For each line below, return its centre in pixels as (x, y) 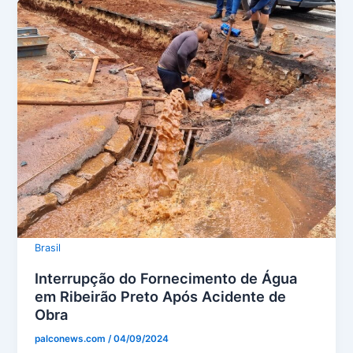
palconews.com (72, 338)
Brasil (48, 247)
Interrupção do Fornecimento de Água (166, 278)
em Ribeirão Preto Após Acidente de (161, 296)
